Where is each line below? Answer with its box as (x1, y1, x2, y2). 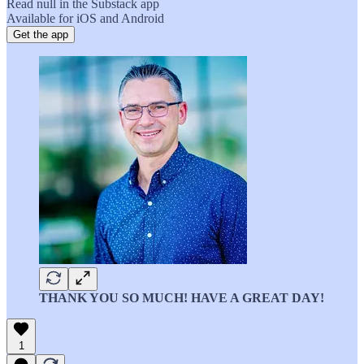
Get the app (13, 28, 68, 41)
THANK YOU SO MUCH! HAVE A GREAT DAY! (39, 290, 324, 305)
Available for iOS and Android (6, 11, 164, 25)
